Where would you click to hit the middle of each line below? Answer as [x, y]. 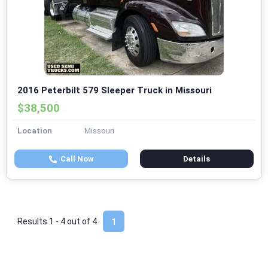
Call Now [75, 159]
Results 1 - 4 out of [55, 222]
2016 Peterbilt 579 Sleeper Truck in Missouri [115, 91]
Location [35, 131]
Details [197, 159]
